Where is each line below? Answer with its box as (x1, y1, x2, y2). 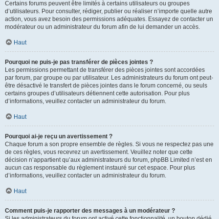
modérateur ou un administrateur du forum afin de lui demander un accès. (5, 23, 200, 30)
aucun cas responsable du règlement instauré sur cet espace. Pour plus (5, 164, 195, 171)
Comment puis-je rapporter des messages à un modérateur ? (5, 207, 175, 214)
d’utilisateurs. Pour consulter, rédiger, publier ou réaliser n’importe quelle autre (5, 8, 212, 15)
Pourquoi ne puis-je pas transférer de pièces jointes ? (5, 59, 153, 66)
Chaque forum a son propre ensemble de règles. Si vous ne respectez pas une (5, 141, 214, 148)
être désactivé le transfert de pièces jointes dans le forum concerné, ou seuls (5, 82, 207, 89)
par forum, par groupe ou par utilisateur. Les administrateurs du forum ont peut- (5, 74, 213, 81)
